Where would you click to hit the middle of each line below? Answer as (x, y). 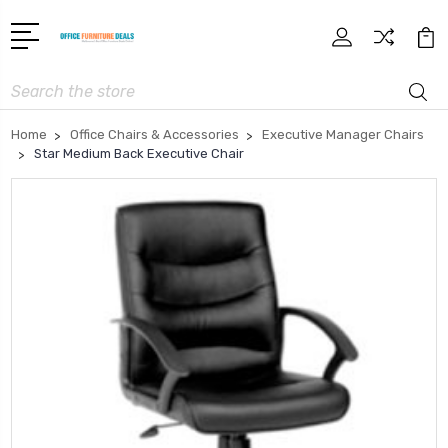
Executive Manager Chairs (343, 134)
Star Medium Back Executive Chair (139, 153)
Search (34, 85)
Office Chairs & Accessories (154, 134)
